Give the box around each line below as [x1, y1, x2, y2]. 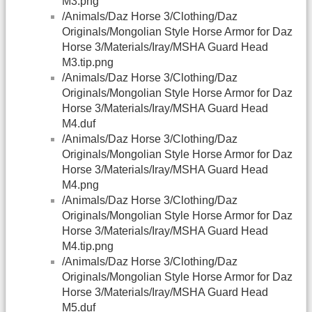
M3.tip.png [62, 56, 114, 69]
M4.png [62, 179, 99, 192]
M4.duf [62, 118, 95, 130]
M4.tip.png [62, 240, 114, 253]
